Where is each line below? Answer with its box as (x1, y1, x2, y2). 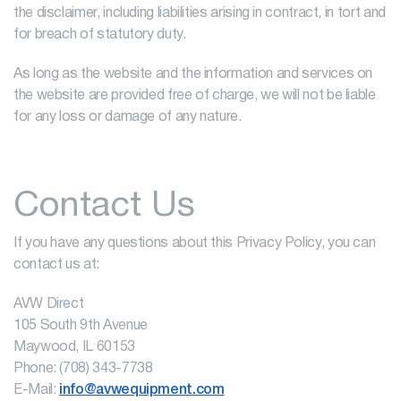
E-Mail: (13, 384, 60, 397)
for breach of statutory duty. (13, 29, 186, 41)
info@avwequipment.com (59, 384, 225, 397)
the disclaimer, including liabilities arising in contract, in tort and (13, 7, 386, 20)
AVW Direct (13, 298, 84, 311)
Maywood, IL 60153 (13, 341, 135, 354)
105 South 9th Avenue (13, 320, 148, 332)
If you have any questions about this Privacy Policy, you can (13, 237, 376, 250)
